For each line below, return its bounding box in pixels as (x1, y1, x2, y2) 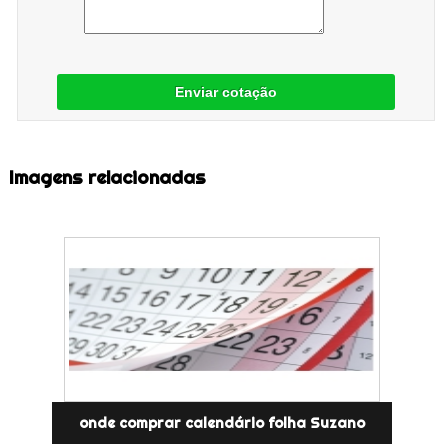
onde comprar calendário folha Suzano (78, 413, 365, 432)
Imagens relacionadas (8, 165, 206, 189)
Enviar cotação (174, 83, 277, 100)
